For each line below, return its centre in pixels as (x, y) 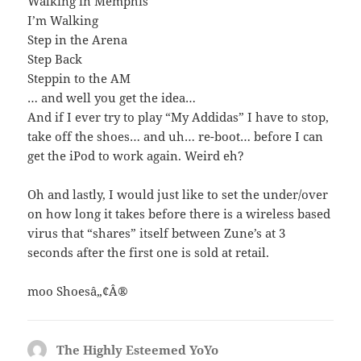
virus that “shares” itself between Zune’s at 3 (157, 233)
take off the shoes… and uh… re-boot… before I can (176, 137)
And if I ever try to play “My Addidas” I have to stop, (178, 117)
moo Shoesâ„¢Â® (78, 291)
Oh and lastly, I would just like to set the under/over (178, 195)
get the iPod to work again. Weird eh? (136, 156)
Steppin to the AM (79, 79)
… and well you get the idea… (112, 98)
